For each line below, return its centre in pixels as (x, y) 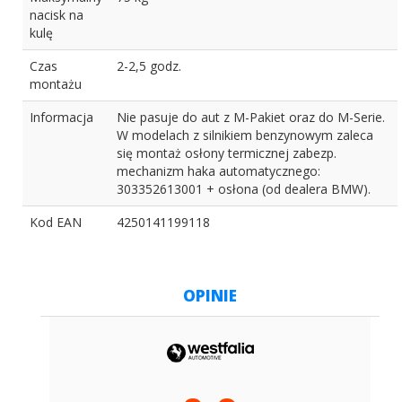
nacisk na (57, 15)
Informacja (61, 118)
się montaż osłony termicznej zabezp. (227, 153)
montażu (56, 84)
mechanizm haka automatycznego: (218, 171)
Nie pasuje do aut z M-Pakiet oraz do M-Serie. (251, 118)
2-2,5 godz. (149, 66)
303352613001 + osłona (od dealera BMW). (244, 189)
